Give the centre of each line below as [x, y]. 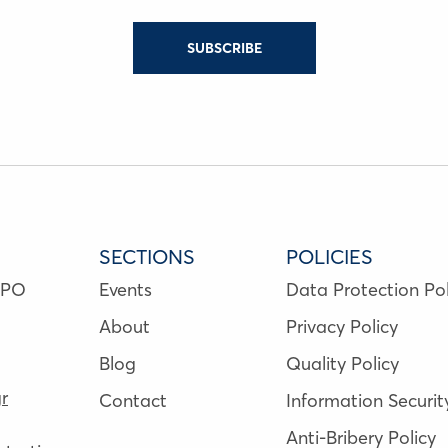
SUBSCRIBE [224, 47]
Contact [132, 400]
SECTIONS [146, 256]
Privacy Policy [341, 326]
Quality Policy [342, 363]
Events [125, 289]
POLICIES [329, 256]
